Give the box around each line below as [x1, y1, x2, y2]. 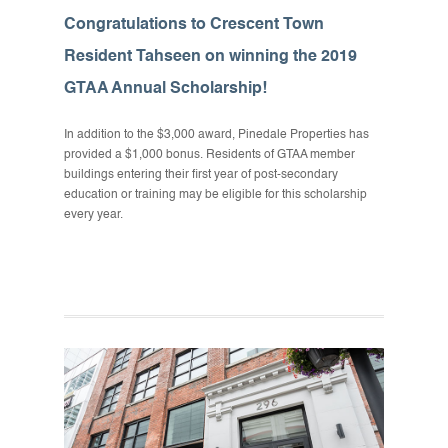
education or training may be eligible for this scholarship [64, 189, 367, 201]
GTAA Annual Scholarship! [64, 81, 267, 97]
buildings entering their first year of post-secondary [64, 169, 338, 181]
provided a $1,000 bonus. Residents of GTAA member [64, 149, 355, 161]
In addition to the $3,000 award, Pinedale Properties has [64, 129, 369, 141]
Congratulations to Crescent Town [64, 17, 324, 33]
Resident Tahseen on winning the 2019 [64, 49, 357, 65]
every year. [64, 209, 123, 221]
